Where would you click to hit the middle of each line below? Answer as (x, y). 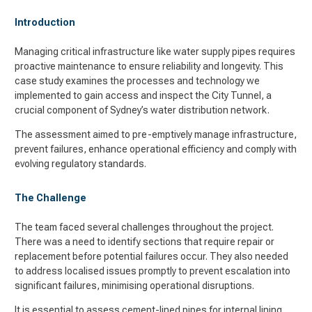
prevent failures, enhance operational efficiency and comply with (156, 149)
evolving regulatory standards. (81, 164)
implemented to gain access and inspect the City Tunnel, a (143, 95)
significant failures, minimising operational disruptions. (135, 286)
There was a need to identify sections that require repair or (145, 242)
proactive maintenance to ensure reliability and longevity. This (149, 66)
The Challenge (50, 198)
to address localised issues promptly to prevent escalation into (153, 271)
